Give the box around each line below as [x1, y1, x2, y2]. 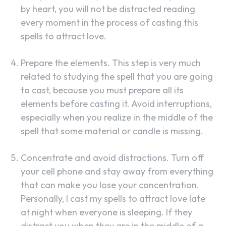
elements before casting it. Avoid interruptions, [21, 98, 212, 110]
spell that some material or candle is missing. [21, 125, 203, 137]
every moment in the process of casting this [21, 17, 198, 29]
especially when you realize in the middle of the [21, 111, 213, 124]
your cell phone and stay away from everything [21, 165, 213, 178]
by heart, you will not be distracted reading [21, 3, 195, 15]
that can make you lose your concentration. [21, 179, 199, 191]
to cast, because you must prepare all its [21, 84, 184, 96]
